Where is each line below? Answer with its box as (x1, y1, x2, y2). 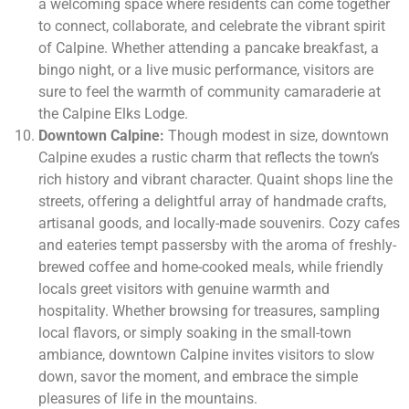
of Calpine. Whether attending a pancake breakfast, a (38, 39, 379, 58)
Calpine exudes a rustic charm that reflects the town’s (38, 149, 379, 167)
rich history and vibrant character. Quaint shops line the (38, 171, 393, 189)
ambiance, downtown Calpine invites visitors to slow (38, 346, 374, 364)
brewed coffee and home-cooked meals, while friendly (38, 258, 383, 277)
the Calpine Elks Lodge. (38, 105, 188, 123)
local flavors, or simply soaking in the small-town (38, 324, 351, 342)
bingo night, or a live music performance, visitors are (38, 61, 373, 79)
